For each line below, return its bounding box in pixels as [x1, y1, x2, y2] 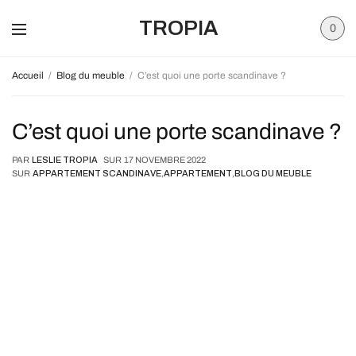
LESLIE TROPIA [32, 155, 98, 164]
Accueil [12, 70, 44, 81]
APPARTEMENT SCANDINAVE [33, 168, 161, 178]
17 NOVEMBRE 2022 [124, 155, 206, 164]
